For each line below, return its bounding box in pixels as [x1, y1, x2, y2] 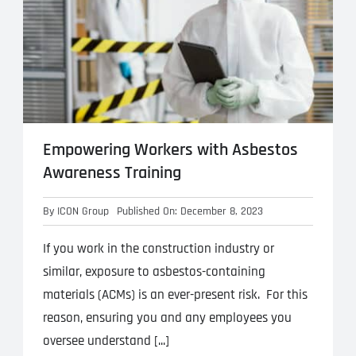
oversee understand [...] [42, 331, 169, 350]
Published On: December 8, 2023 [116, 203, 263, 219]
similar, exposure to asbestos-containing [42, 262, 265, 281]
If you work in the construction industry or [42, 239, 274, 257]
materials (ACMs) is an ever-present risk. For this [42, 285, 308, 304]
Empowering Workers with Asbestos [42, 138, 298, 161]
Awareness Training [42, 161, 181, 184]
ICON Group [56, 203, 109, 219]
